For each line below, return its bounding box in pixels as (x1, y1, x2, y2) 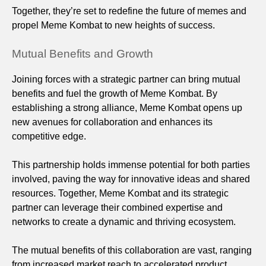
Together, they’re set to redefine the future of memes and (12, 5, 246, 16)
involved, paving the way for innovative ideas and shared (12, 173, 250, 184)
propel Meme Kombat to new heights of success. (12, 20, 215, 30)
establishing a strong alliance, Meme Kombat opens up (12, 102, 242, 113)
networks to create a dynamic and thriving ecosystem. (12, 216, 236, 227)
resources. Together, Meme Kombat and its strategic (12, 188, 229, 198)
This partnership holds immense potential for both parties (12, 159, 250, 170)
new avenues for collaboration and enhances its (12, 116, 213, 127)
